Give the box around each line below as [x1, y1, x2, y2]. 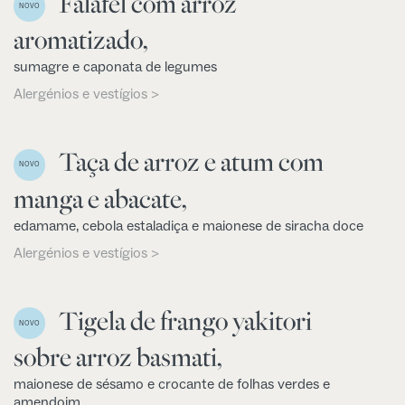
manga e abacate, [14, 181, 187, 216]
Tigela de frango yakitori [59, 303, 312, 338]
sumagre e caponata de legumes [14, 58, 217, 77]
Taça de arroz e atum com [59, 145, 324, 180]
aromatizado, [14, 23, 148, 58]
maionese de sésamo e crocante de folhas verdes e [14, 375, 330, 394]
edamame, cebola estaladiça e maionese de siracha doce [14, 216, 363, 235]
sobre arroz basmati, [14, 340, 222, 375]
